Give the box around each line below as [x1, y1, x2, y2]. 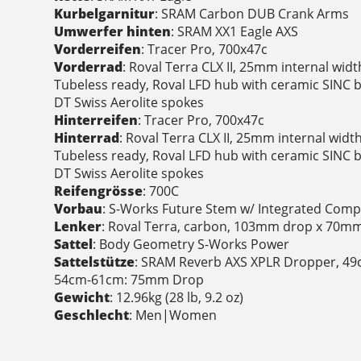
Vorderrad [54, 58, 123, 77]
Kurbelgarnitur [54, 5, 156, 23]
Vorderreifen [54, 40, 142, 59]
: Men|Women [129, 306, 218, 325]
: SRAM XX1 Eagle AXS [171, 23, 299, 41]
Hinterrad [54, 129, 120, 147]
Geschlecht [54, 306, 130, 325]
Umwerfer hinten [54, 23, 172, 41]
